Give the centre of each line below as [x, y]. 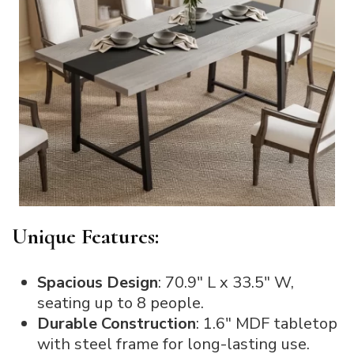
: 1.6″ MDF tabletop [267, 323]
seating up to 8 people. [121, 303]
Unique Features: [85, 236]
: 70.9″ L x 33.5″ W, [226, 282]
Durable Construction [117, 323]
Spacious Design [98, 282]
